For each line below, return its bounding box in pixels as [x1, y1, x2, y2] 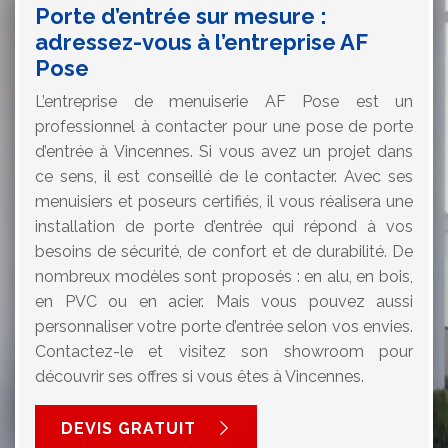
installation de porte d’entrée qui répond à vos [35, 216, 413, 236]
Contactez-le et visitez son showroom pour [35, 341, 413, 361]
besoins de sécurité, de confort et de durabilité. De [35, 241, 413, 261]
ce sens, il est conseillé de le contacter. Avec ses [35, 166, 413, 186]
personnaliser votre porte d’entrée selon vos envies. [35, 316, 413, 336]
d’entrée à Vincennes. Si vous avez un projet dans [35, 141, 413, 161]
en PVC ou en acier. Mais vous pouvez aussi [35, 291, 413, 311]
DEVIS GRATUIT [61, 418, 201, 438]
